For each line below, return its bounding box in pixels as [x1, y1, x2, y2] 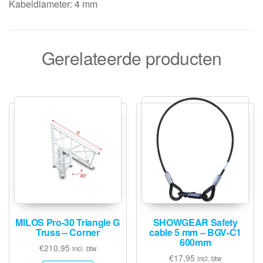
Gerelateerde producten [41, 45, 222, 70]
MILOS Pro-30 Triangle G [15, 215, 120, 229]
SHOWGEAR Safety [153, 215, 238, 229]
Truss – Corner [36, 225, 100, 239]
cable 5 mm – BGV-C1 [149, 225, 242, 239]
